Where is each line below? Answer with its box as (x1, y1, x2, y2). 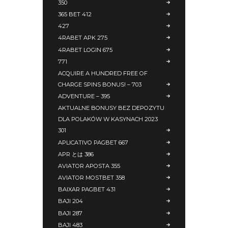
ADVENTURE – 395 (58, 93, 110, 100)
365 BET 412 (58, 11, 92, 18)
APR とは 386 (58, 150, 94, 158)
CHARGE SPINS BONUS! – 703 (58, 80, 141, 88)
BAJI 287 (58, 209, 82, 217)
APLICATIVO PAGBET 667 (58, 138, 128, 146)
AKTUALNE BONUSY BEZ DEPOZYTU (58, 104, 164, 112)
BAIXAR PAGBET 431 (58, 186, 116, 193)
